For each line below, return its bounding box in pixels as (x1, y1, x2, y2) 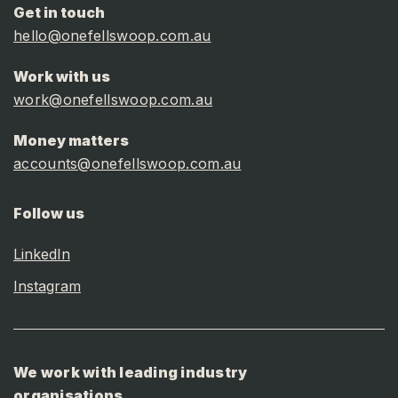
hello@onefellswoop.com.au (13, 27, 211, 45)
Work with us (13, 68, 110, 86)
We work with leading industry (13, 363, 248, 382)
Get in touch (13, 4, 105, 22)
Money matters (13, 131, 129, 150)
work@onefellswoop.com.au (13, 91, 213, 109)
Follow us (13, 204, 84, 223)
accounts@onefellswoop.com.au (13, 155, 242, 173)
